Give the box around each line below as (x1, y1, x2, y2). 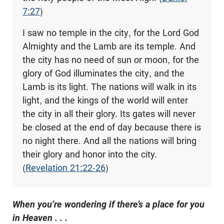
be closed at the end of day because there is (22, 121, 201, 132)
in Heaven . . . (12, 212, 67, 223)
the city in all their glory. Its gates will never (22, 108, 195, 119)
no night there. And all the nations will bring (22, 135, 196, 146)
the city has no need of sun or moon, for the (22, 54, 199, 65)
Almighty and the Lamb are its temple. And (22, 40, 195, 51)
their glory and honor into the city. (22, 148, 157, 159)
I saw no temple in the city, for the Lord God (22, 27, 199, 38)
